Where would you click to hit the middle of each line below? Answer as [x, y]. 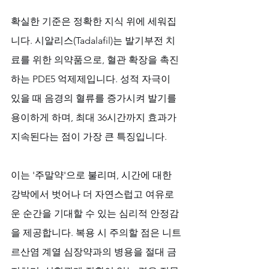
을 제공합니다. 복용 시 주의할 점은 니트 [96, 232]
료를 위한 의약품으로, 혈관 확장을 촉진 [95, 59]
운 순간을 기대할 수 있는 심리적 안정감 [95, 213]
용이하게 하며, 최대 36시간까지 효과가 [95, 117]
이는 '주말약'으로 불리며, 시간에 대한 [92, 175]
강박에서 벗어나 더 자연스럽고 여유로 [92, 194]
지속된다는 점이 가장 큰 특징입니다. [90, 136]
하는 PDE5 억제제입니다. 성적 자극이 [92, 79]
